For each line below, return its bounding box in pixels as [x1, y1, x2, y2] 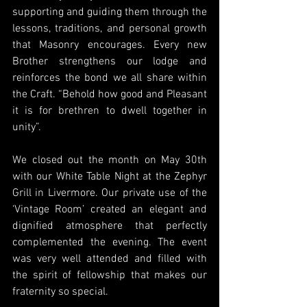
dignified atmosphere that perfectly [12, 219, 207, 233]
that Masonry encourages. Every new [12, 38, 207, 52]
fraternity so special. [12, 284, 108, 299]
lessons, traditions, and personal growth [12, 21, 207, 36]
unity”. [12, 120, 41, 134]
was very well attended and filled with [12, 251, 207, 266]
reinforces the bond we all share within [12, 71, 207, 85]
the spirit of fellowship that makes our [12, 268, 207, 282]
